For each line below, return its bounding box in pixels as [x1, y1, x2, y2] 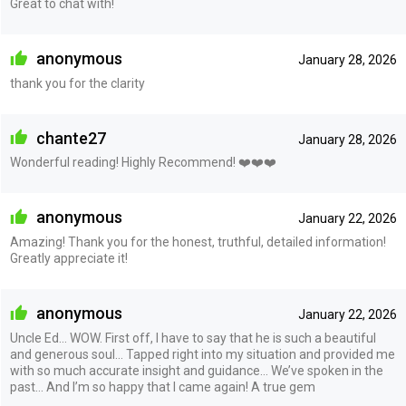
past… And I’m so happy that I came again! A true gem [9, 379, 315, 394]
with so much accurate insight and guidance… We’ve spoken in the [9, 362, 383, 378]
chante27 [32, 128, 106, 148]
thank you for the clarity [9, 75, 145, 91]
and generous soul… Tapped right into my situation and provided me [9, 346, 395, 362]
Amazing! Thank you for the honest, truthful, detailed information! [9, 235, 386, 250]
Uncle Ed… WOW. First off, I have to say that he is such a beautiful [9, 330, 376, 345]
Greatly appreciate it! [9, 251, 128, 266]
